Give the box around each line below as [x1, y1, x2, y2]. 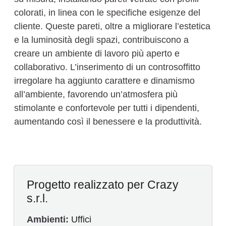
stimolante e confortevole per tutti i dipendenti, [14, 103, 199, 114]
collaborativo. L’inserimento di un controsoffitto [14, 62, 200, 73]
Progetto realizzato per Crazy [27, 178, 179, 191]
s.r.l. [27, 192, 48, 205]
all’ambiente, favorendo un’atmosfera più [14, 89, 178, 100]
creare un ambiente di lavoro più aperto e [14, 48, 180, 59]
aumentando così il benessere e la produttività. [14, 117, 202, 127]
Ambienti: [27, 214, 69, 224]
